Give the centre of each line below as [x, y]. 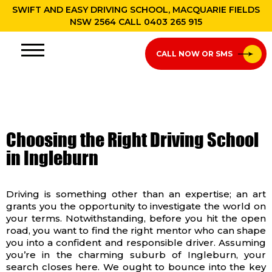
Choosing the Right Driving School [132, 140]
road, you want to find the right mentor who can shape [136, 230]
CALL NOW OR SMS [195, 54]
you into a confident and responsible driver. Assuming [136, 243]
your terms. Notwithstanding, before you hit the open [136, 218]
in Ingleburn [52, 158]
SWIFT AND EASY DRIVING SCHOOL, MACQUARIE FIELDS [136, 10]
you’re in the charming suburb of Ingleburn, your [136, 255]
